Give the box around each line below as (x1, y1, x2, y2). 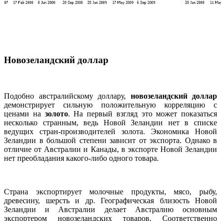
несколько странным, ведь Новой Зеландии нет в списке (4, 118, 217, 127)
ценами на (4, 109, 45, 118)
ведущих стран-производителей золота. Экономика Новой (4, 127, 217, 136)
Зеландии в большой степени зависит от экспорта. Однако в (4, 136, 217, 145)
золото (44, 109, 68, 118)
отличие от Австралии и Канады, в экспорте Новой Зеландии (4, 145, 217, 153)
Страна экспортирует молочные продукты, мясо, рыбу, (4, 187, 217, 196)
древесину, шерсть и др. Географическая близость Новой (4, 196, 217, 205)
